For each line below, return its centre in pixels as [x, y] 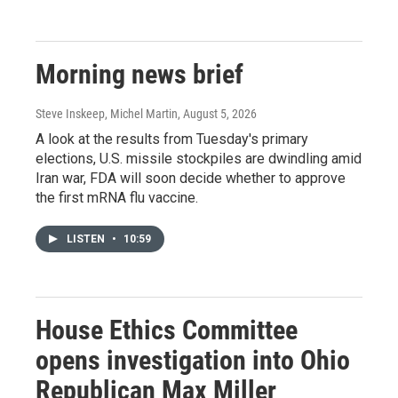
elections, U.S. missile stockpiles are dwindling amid [199, 159]
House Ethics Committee [167, 330]
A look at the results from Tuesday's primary [172, 139]
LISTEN [87, 239]
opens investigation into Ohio [193, 360]
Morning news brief [139, 74]
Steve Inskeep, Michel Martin [107, 114]
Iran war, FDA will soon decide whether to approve [191, 178]
